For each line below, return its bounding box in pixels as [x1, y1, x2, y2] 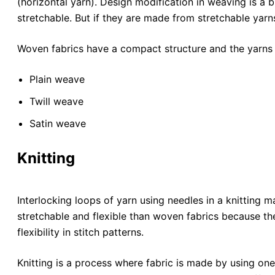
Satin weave [29, 117, 86, 130]
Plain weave [29, 73, 85, 86]
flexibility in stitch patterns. [17, 226, 144, 239]
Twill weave [29, 95, 83, 108]
